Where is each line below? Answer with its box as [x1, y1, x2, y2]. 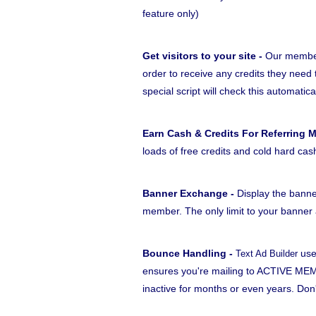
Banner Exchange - [142, 188, 237, 199]
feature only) [142, 8, 199, 19]
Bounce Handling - [142, 248, 236, 259]
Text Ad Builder [236, 248, 298, 259]
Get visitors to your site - [142, 50, 265, 61]
